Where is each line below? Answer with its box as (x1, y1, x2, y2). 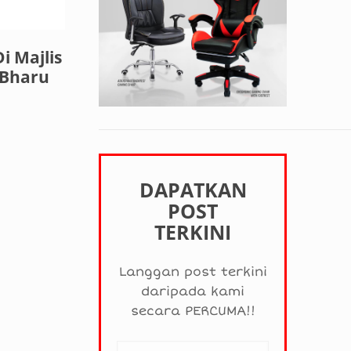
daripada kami (141, 284, 245, 300)
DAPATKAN (139, 176, 247, 204)
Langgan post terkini (118, 264, 267, 280)
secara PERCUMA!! (130, 303, 255, 320)
